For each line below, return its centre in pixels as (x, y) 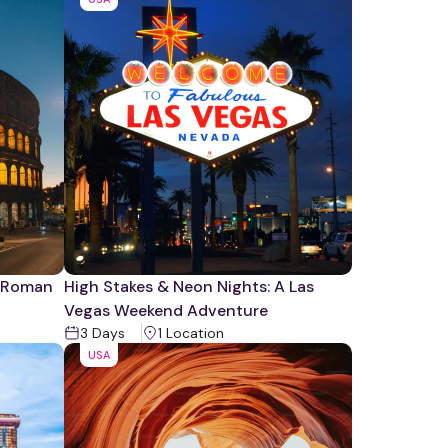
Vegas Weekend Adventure (166, 310)
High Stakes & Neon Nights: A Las (189, 286)
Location (193, 333)
